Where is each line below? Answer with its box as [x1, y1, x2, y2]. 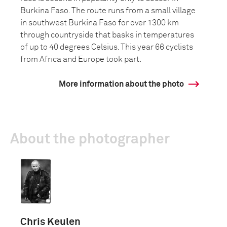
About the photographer [10, 132, 170, 146]
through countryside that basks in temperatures [20, 31, 194, 39]
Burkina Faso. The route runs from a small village [20, 7, 196, 15]
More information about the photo [59, 80, 184, 88]
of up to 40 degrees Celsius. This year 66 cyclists [20, 43, 193, 51]
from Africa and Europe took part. [20, 55, 141, 63]
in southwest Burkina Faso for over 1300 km [20, 19, 179, 27]
